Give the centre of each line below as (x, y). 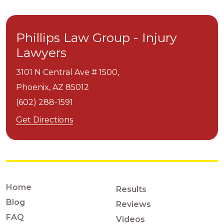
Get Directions (44, 120)
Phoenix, (33, 87)
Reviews (133, 204)
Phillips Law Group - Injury (96, 37)
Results (131, 189)
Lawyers (41, 52)
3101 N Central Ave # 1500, (67, 72)
